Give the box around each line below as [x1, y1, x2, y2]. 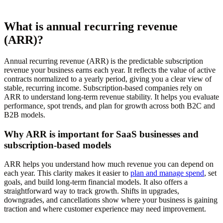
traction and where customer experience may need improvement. [4, 205, 206, 214]
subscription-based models [4, 139, 111, 150]
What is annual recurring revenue [4, 20, 178, 33]
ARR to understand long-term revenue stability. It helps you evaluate [4, 92, 219, 101]
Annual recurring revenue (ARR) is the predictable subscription [4, 56, 203, 65]
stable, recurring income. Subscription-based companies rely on [4, 83, 202, 92]
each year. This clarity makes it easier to [4, 169, 130, 178]
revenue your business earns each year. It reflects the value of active [4, 65, 216, 74]
